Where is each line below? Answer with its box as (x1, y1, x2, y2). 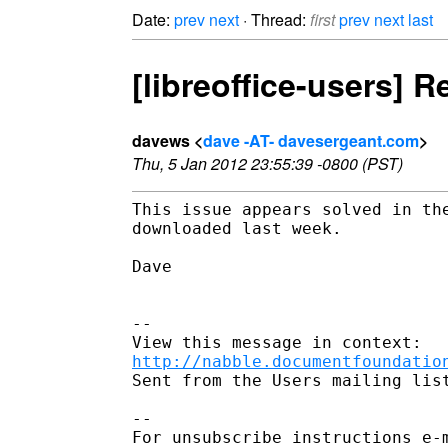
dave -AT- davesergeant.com (203, 128, 419, 152)
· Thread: (239, 8, 310, 31)
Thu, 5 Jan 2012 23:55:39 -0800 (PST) (132, 151, 403, 175)
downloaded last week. (132, 218, 342, 238)
